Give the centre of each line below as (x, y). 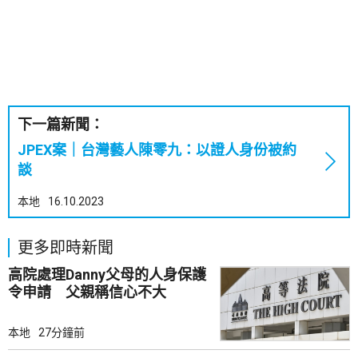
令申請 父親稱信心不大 (87, 292)
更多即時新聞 (66, 248)
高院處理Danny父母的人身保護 (107, 275)
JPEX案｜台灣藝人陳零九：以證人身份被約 (157, 150)
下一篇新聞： (61, 125)
